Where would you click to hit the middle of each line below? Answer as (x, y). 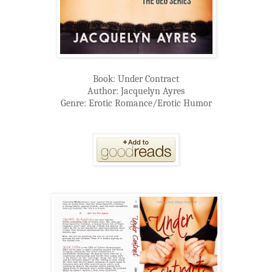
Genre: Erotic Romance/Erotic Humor (136, 103)
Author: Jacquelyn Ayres (136, 91)
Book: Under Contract (136, 79)
